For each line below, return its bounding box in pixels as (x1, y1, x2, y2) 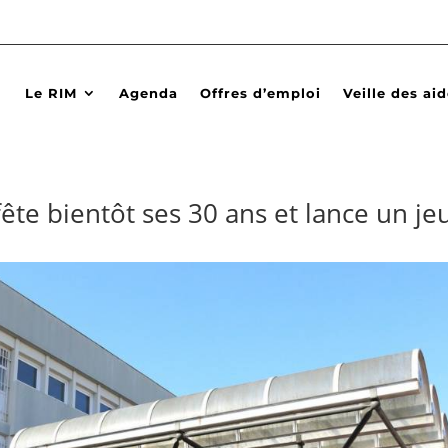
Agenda (119, 84, 178, 101)
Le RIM (25, 84, 77, 101)
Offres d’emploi (200, 84, 321, 101)
